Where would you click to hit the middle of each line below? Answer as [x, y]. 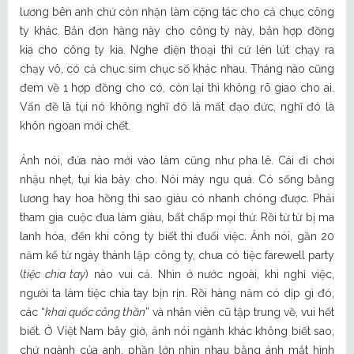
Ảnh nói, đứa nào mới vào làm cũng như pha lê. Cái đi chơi [177, 161]
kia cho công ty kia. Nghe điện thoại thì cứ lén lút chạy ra [177, 50]
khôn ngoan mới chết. [75, 126]
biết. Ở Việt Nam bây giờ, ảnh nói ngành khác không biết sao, [177, 331]
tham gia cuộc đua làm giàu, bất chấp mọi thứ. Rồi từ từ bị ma [177, 218]
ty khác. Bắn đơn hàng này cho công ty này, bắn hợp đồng [177, 31]
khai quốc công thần [95, 313]
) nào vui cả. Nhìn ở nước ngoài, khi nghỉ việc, [210, 275]
